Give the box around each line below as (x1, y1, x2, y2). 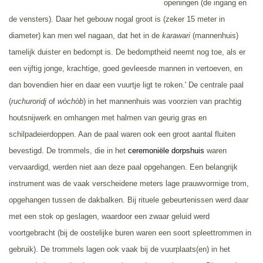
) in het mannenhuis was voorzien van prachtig (83, 96, 241, 106)
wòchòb (55, 96, 83, 106)
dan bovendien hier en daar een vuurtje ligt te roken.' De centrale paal (9, 80, 244, 89)
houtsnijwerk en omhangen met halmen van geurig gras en (9, 113, 207, 122)
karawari (162, 31, 190, 40)
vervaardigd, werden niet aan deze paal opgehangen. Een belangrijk (9, 162, 238, 171)
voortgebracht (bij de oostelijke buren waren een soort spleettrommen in (9, 228, 251, 237)
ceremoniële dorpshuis (126, 146, 204, 155)
